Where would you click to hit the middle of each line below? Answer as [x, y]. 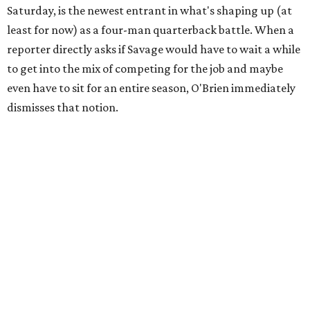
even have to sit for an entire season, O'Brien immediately [151, 88]
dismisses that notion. [63, 108]
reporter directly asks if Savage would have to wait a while [154, 49]
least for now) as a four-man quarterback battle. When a [151, 30]
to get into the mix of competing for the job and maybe [145, 69]
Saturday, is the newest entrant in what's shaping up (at [149, 11]
